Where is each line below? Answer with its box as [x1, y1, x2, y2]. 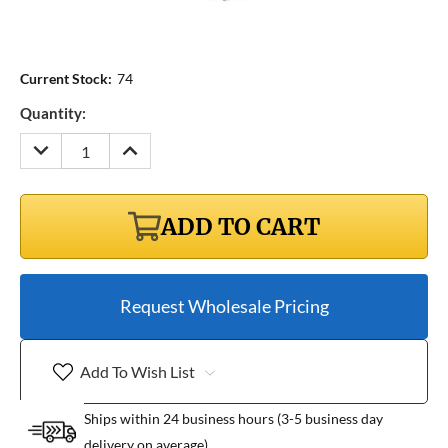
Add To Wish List [79, 361, 195, 381]
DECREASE [26, 134, 101, 153]
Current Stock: [20, 70, 112, 88]
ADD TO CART [161, 211, 320, 241]
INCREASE [115, 134, 187, 153]
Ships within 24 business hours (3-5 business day [84, 410, 383, 428]
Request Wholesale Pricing [119, 295, 329, 318]
